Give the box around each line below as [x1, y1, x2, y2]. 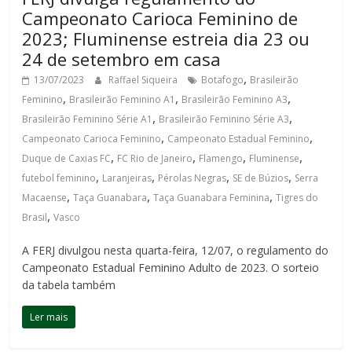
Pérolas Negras [158, 171, 227, 185]
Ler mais [30, 310, 68, 324]
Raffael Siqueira [108, 73, 181, 87]
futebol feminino [22, 171, 97, 185]
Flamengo [199, 152, 244, 166]
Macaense [22, 191, 68, 205]
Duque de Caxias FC [22, 152, 112, 166]
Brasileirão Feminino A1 [69, 93, 176, 107]
